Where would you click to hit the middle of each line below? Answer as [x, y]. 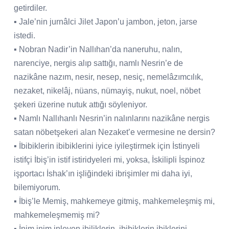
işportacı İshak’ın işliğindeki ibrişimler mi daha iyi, [103, 173]
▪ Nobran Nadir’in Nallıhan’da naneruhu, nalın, [98, 49]
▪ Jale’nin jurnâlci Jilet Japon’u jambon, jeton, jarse [106, 21]
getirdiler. [30, 8]
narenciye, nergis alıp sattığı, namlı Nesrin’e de [98, 63]
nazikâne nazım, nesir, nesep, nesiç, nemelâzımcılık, [108, 77]
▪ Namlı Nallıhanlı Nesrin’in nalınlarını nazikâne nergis [112, 118]
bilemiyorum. [37, 187]
